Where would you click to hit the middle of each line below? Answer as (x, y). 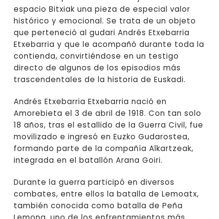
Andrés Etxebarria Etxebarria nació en (90, 101)
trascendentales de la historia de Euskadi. (100, 79)
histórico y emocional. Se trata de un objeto (105, 21)
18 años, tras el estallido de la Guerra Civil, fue (109, 125)
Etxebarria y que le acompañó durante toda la (109, 44)
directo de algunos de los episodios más (98, 67)
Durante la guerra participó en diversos (94, 182)
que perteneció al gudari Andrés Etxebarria (102, 32)
